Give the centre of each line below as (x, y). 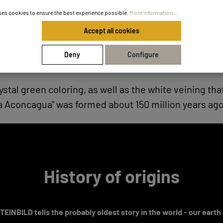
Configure (143, 55)
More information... (153, 12)
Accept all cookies (111, 31)
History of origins (111, 176)
